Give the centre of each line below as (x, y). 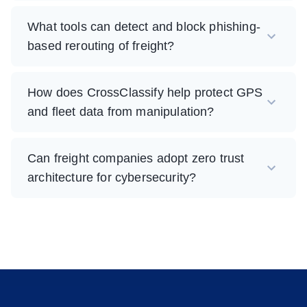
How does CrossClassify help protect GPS (145, 93)
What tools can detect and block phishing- (144, 27)
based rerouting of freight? (101, 46)
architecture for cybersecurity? (112, 178)
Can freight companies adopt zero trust (136, 159)
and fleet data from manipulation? (121, 112)
